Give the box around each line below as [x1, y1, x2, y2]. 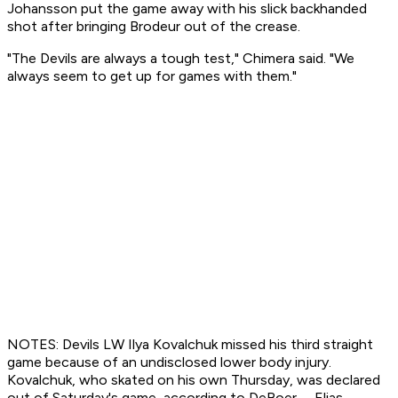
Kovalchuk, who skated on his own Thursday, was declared [7, 371, 380, 389]
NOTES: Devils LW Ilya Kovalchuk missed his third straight [7, 336, 373, 354]
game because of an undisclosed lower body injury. [7, 354, 331, 371]
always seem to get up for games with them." [7, 68, 297, 85]
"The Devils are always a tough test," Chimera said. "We [7, 50, 354, 68]
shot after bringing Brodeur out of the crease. [7, 18, 300, 36]
